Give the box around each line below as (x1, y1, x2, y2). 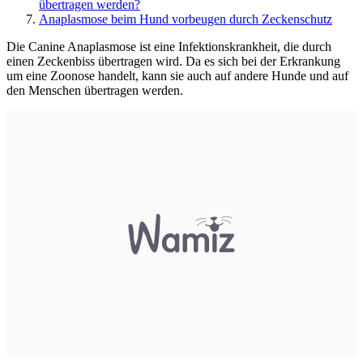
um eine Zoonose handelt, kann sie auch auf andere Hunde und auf (6, 69, 348, 83)
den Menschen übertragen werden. (6, 83, 183, 98)
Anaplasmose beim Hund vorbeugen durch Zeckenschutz (39, 12, 332, 27)
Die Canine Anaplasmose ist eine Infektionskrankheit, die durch (6, 40, 331, 54)
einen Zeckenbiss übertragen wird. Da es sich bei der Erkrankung (6, 54, 340, 69)
